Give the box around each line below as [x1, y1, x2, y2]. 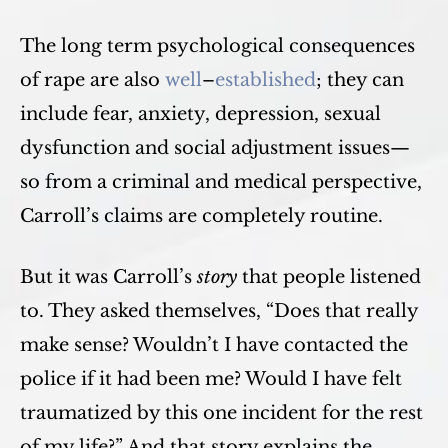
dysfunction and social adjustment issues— [20, 137, 410, 159]
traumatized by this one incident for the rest [20, 402, 423, 424]
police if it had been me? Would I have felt [20, 368, 402, 390]
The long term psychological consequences [20, 35, 415, 57]
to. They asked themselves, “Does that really [20, 300, 418, 322]
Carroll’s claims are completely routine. [20, 205, 383, 227]
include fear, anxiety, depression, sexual [20, 103, 381, 125]
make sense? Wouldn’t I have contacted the [20, 334, 408, 356]
